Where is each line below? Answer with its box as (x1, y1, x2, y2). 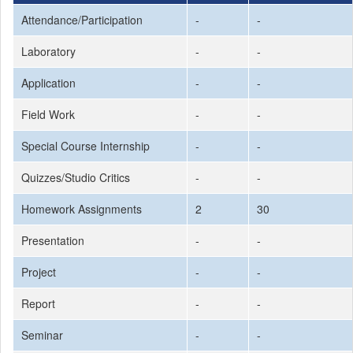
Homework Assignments (21, 201, 142, 217)
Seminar (21, 327, 63, 343)
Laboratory (21, 43, 76, 59)
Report (21, 295, 55, 311)
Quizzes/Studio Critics (21, 169, 130, 185)
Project (21, 264, 56, 280)
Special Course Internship (21, 138, 150, 154)
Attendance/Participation (21, 12, 143, 28)
